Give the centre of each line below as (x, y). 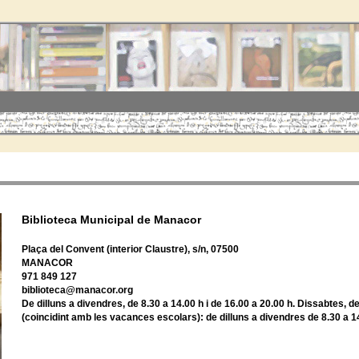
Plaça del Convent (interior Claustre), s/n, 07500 (130, 250)
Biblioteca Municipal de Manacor (111, 220)
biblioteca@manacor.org (77, 290)
